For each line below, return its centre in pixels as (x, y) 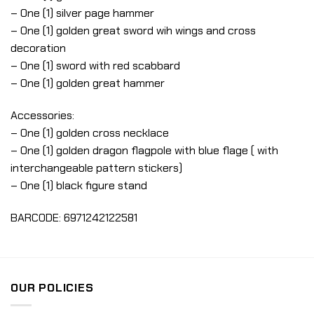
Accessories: (42, 115)
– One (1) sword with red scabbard (95, 66)
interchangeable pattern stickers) (96, 168)
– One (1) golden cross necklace (90, 132)
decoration (38, 48)
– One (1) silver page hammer (82, 13)
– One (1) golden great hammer (88, 83)
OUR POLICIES (52, 288)
